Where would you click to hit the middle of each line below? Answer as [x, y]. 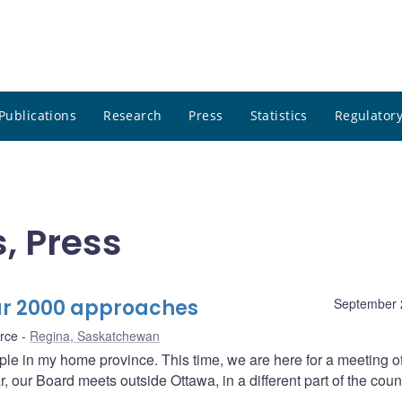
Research [133, 116]
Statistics [279, 116]
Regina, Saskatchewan [95, 336]
